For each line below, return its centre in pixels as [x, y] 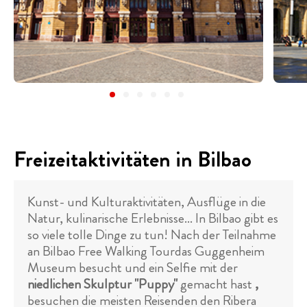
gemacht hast [216, 284]
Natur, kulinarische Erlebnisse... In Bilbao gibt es [153, 219]
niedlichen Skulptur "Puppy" [102, 284]
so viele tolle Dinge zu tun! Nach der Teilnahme [152, 235]
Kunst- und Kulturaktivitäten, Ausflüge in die [147, 202]
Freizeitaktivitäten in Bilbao [133, 159]
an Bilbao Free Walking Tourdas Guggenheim [146, 251]
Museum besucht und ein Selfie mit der [133, 268]
